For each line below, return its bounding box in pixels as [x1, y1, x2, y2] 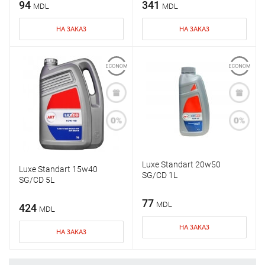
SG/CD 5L [19, 175, 54, 185]
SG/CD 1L [142, 170, 177, 180]
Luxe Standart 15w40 [19, 164, 98, 174]
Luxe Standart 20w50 [142, 160, 221, 170]
